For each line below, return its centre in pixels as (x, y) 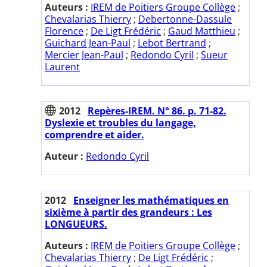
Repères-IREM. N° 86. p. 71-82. (157, 111)
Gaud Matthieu (202, 31)
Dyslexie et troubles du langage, (120, 122)
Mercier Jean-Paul (84, 55)
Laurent (62, 66)
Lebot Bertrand (172, 43)
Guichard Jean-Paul (88, 43)
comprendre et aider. (94, 134)
